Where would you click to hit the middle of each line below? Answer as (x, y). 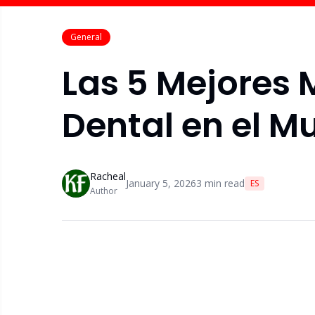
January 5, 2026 (161, 183)
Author (104, 191)
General (86, 37)
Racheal (108, 176)
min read (223, 183)
